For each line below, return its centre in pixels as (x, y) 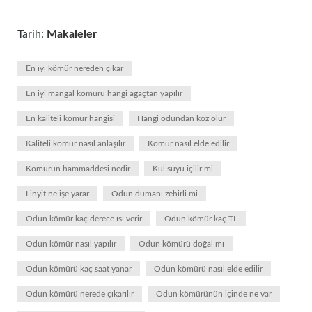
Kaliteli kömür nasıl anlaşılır (76, 143)
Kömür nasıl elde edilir (188, 143)
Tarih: (32, 34)
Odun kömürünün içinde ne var (214, 294)
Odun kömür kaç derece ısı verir (84, 219)
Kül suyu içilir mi (183, 169)
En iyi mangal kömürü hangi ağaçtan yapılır (104, 93)
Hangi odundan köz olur (181, 118)
